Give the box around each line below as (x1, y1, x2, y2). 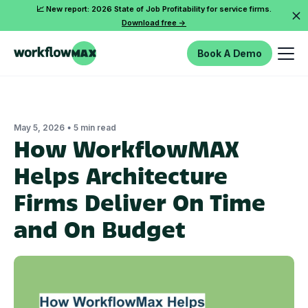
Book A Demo (197, 47, 262, 59)
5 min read (74, 122, 116, 133)
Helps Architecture (14, 159, 228, 190)
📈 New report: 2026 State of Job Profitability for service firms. (36, 3, 272, 14)
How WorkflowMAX (14, 132, 239, 164)
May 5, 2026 (14, 122, 65, 133)
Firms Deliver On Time (14, 186, 265, 217)
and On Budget (14, 212, 186, 244)
